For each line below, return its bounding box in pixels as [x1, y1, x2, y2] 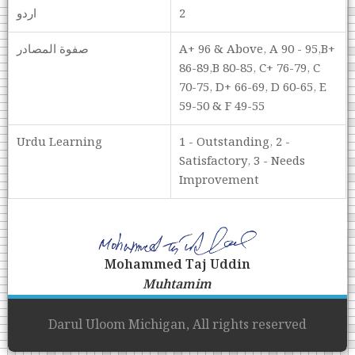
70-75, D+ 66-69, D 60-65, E [179, 78, 327, 98]
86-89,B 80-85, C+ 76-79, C [179, 59, 321, 79]
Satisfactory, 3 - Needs [179, 152, 306, 172]
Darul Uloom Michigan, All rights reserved [48, 315, 307, 336]
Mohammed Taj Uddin [104, 255, 250, 276]
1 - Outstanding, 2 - [179, 133, 291, 153]
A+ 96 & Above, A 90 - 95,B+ [179, 40, 336, 60]
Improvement [179, 171, 260, 191]
